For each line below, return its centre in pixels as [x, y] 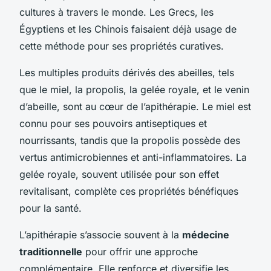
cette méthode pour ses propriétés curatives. [122, 46]
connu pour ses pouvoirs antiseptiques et [113, 123]
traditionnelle [51, 251]
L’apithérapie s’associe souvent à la [101, 234]
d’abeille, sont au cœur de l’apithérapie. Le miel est [135, 106]
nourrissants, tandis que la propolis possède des [130, 140]
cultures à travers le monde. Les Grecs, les [116, 12]
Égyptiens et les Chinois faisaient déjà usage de [128, 29]
